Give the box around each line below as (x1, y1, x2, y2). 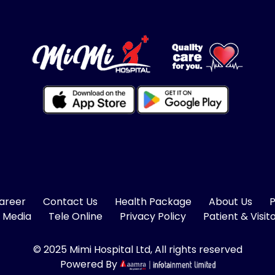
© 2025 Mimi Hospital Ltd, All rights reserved (33, 242, 242, 257)
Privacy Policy (120, 209, 186, 223)
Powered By (60, 257, 120, 271)
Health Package (114, 194, 192, 209)
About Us (208, 194, 252, 209)
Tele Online (48, 209, 103, 223)
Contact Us (42, 194, 98, 209)
